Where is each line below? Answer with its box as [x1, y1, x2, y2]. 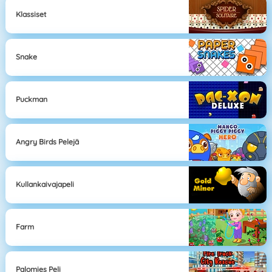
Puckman [16, 95, 48, 104]
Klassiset [16, 10, 47, 19]
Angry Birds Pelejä [16, 137, 80, 147]
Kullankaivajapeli [16, 180, 75, 189]
